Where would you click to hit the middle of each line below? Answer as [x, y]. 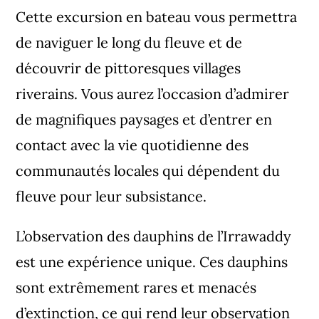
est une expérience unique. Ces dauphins [152, 262]
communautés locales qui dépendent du [148, 171]
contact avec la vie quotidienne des [132, 145]
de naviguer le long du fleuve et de [129, 43]
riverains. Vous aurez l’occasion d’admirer [153, 94]
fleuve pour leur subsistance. [111, 197]
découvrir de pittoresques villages [129, 68]
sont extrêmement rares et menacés [136, 288]
